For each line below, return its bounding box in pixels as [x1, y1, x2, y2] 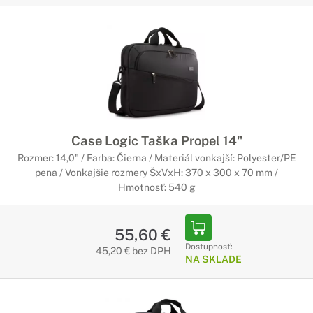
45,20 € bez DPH [95, 245, 171, 256]
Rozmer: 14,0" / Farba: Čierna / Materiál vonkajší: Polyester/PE [17, 152, 296, 163]
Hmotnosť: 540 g [117, 182, 196, 193]
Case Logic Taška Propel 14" [71, 133, 242, 148]
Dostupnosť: [184, 242, 233, 252]
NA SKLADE [184, 254, 242, 265]
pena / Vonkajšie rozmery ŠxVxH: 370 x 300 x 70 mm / [35, 167, 278, 178]
